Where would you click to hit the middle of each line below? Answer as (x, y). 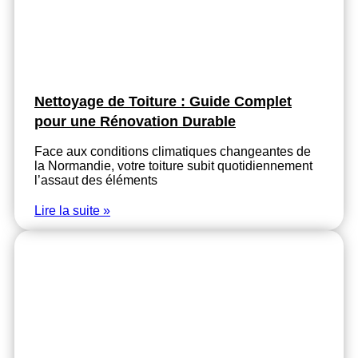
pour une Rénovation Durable (135, 122)
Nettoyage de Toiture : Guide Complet (163, 102)
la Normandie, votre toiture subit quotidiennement (173, 166)
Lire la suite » (72, 211)
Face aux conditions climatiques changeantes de (173, 152)
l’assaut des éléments (96, 181)
